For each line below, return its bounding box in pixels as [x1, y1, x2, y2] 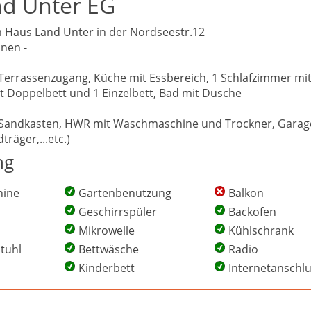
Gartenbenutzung [78, 185, 171, 201]
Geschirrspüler [78, 203, 157, 219]
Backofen [228, 203, 276, 219]
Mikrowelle [78, 222, 135, 238]
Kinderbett [78, 260, 135, 276]
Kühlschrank [228, 222, 294, 238]
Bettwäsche [78, 241, 139, 257]
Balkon [228, 185, 264, 201]
